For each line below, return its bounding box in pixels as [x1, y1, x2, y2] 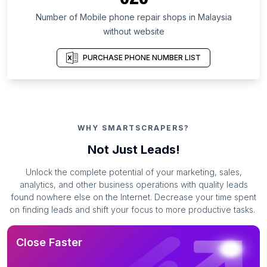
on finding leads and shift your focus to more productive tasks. [10, 204, 255, 215]
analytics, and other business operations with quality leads [19, 179, 248, 190]
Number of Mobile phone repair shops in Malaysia [35, 12, 232, 23]
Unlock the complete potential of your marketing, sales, [25, 167, 242, 178]
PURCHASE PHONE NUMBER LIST [83, 52, 201, 62]
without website [103, 26, 164, 37]
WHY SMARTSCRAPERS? [77, 123, 190, 133]
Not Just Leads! [87, 142, 180, 157]
